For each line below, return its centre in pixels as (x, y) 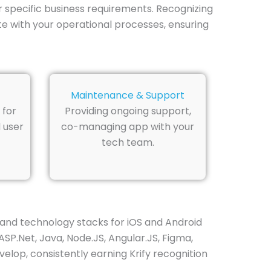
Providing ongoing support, (128, 111)
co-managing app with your (128, 126)
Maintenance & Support (128, 95)
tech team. (128, 142)
